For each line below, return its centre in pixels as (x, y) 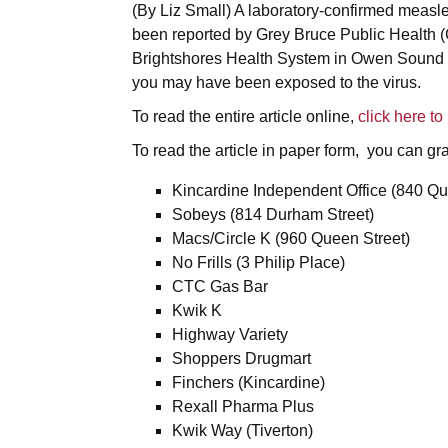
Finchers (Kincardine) (248, 382)
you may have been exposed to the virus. (276, 82)
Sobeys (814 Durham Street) (273, 214)
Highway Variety (230, 334)
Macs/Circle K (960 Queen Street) (291, 238)
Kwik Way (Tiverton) (242, 430)
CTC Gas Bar (220, 286)
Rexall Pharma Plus (243, 406)
